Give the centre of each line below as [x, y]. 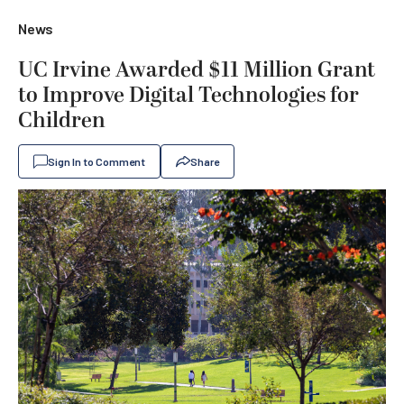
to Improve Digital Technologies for [188, 96]
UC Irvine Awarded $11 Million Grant [197, 70]
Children [62, 121]
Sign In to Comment [96, 161]
